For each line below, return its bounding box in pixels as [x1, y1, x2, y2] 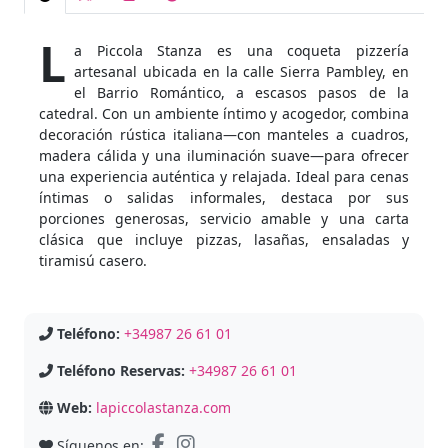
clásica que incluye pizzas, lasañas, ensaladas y [39, 230, 409, 249]
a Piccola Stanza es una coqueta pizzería [74, 41, 409, 60]
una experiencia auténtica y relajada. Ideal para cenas [39, 167, 409, 186]
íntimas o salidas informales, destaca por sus [39, 188, 409, 207]
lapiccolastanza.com [96, 398, 231, 417]
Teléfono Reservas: [57, 361, 185, 380]
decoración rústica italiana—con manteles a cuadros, [39, 125, 409, 144]
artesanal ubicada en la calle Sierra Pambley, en [74, 62, 409, 81]
